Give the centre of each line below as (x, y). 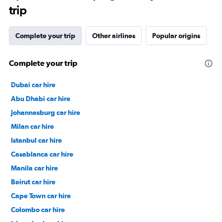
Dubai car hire (33, 84)
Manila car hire (34, 168)
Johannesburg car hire (46, 112)
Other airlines (114, 35)
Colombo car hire (38, 209)
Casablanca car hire (42, 154)
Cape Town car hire (41, 195)
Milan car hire (32, 126)
